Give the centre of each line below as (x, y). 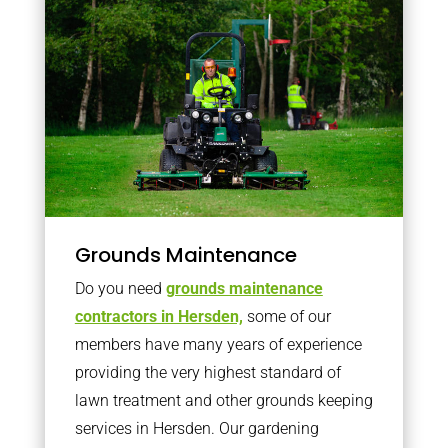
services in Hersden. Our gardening (196, 428)
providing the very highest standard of (207, 372)
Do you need (120, 288)
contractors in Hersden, (158, 316)
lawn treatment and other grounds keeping (223, 400)
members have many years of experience (218, 344)
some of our (286, 316)
